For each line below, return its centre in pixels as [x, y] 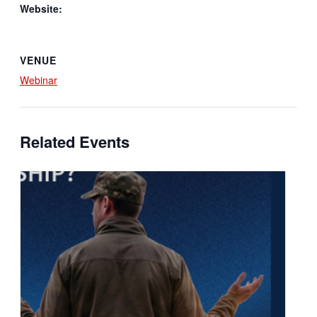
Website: [41, 9]
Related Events [75, 142]
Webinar [39, 80]
